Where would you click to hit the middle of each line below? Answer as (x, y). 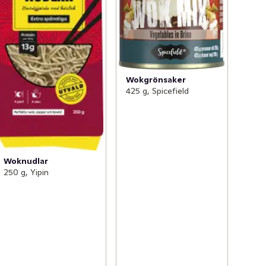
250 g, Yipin (26, 172)
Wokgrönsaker (156, 79)
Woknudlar (26, 161)
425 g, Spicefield (157, 91)
